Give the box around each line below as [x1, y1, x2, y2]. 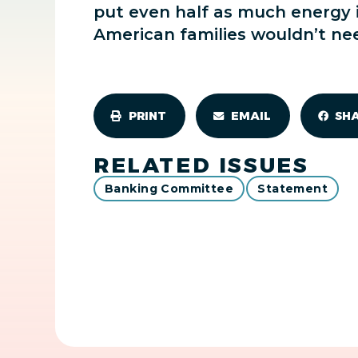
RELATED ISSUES [93, 153, 309, 178]
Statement [257, 181, 328, 196]
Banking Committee [105, 181, 234, 196]
